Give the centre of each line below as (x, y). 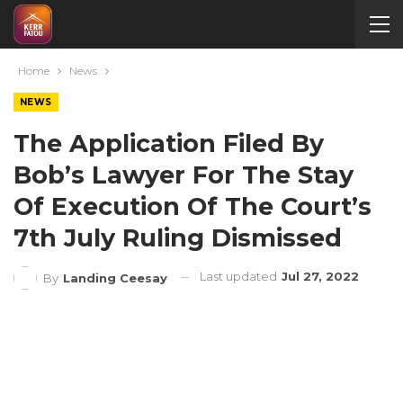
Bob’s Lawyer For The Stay (184, 175)
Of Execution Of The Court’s (193, 206)
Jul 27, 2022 (320, 276)
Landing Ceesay (115, 278)
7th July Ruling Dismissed (178, 238)
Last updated (240, 276)
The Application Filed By (169, 143)
